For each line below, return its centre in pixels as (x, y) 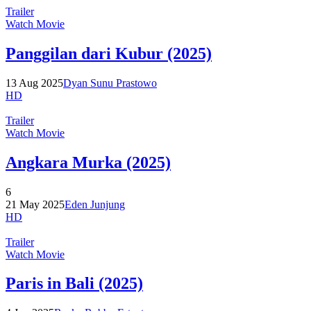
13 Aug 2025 (34, 83)
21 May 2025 (35, 204)
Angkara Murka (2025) (88, 162)
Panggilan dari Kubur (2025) (109, 53)
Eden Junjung (95, 204)
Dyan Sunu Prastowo (110, 83)
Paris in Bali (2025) (74, 284)
